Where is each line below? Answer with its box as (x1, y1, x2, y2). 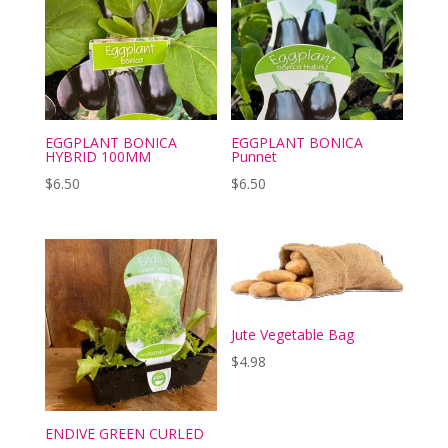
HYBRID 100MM (44, 147, 151, 167)
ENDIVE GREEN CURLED (44, 423, 204, 443)
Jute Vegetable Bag (231, 324, 355, 344)
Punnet (231, 147, 278, 167)
